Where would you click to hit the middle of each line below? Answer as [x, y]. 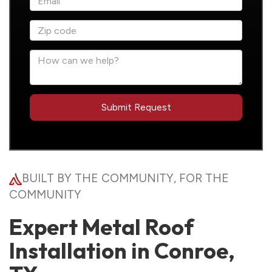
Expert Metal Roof [101, 227]
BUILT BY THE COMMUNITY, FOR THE [125, 178]
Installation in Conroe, [122, 250]
